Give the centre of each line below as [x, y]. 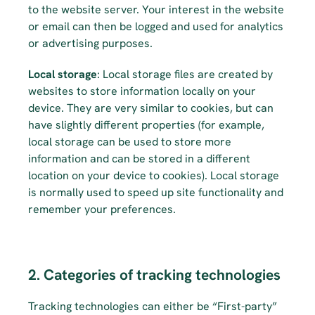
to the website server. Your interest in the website [156, 9]
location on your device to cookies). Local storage [154, 175]
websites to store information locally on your [142, 91]
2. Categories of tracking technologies [154, 275]
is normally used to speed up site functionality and [156, 192]
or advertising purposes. [90, 43]
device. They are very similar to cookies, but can [151, 108]
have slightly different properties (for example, [146, 125]
